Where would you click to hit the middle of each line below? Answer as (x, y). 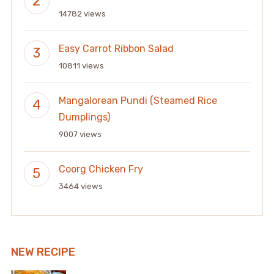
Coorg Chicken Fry (101, 169)
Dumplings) (84, 117)
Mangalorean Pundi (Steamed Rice (138, 100)
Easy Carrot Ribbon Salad (116, 48)
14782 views (82, 13)
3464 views (80, 186)
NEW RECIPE (43, 252)
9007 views (80, 134)
